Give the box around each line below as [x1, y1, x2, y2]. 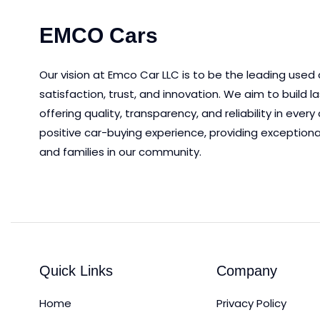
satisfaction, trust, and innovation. [39, 86, 221, 101]
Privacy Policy [216, 295, 286, 311]
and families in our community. [39, 144, 201, 159]
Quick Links [39, 262, 113, 279]
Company [216, 262, 277, 279]
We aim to [221, 86, 282, 101]
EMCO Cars [39, 23, 158, 47]
